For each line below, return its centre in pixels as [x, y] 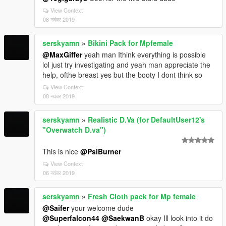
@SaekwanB [123, 218]
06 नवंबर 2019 [59, 173]
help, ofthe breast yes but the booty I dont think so [122, 75]
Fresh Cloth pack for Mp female [142, 196]
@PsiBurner [101, 151]
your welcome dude [101, 208]
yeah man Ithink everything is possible [144, 54]
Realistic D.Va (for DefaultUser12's [146, 120]
